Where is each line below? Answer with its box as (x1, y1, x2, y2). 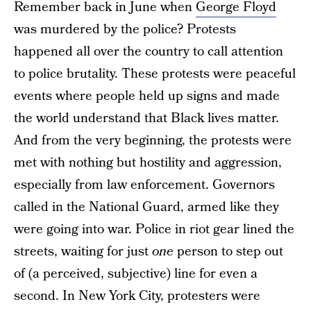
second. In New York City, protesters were (14, 286, 260, 305)
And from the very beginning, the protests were (14, 131, 292, 150)
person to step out (174, 242, 283, 261)
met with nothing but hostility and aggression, (14, 153, 282, 172)
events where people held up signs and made (14, 86, 280, 106)
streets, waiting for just (14, 242, 152, 261)
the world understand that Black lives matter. (14, 108, 279, 128)
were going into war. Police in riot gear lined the (14, 219, 294, 239)
